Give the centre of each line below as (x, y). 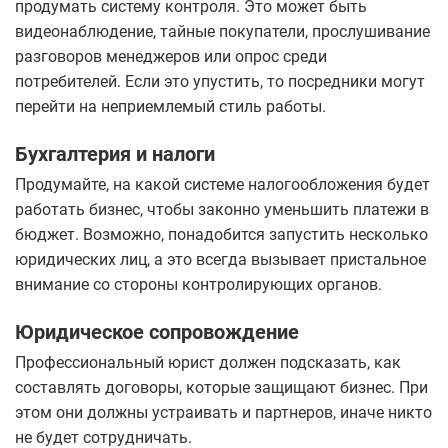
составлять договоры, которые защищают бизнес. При (221, 388)
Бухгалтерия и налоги (115, 154)
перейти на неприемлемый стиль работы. (172, 107)
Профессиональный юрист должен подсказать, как (208, 363)
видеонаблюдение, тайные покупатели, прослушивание (222, 32)
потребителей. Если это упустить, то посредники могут (220, 82)
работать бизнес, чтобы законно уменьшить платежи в (222, 210)
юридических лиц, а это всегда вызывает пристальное (220, 260)
